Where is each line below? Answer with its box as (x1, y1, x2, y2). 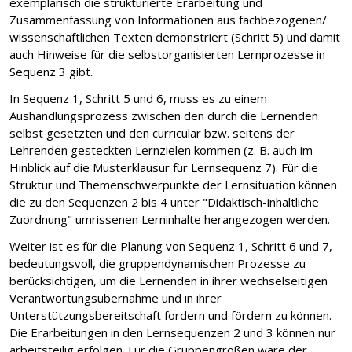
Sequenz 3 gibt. (9, 63, 93, 79)
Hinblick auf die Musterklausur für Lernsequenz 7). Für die (9, 159, 318, 175)
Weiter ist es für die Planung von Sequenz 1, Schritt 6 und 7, (9, 237, 332, 254)
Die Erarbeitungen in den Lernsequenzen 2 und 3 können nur (9, 324, 335, 340)
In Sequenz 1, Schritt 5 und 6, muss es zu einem (9, 90, 267, 106)
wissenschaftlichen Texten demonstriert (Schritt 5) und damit (9, 28, 340, 45)
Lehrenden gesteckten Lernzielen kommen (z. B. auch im (9, 141, 313, 158)
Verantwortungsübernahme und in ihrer (9, 289, 222, 306)
